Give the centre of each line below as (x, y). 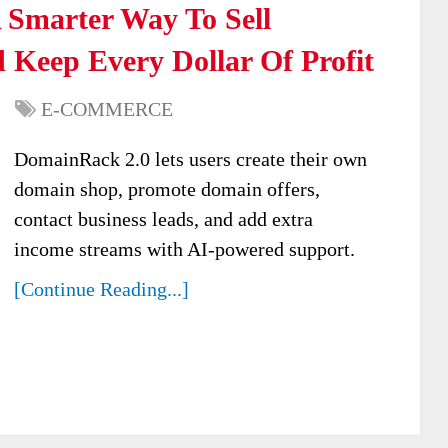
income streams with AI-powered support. (184, 249)
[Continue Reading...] (101, 289)
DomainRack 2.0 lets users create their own (190, 159)
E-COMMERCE (107, 109)
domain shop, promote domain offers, (167, 189)
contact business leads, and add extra (163, 219)
